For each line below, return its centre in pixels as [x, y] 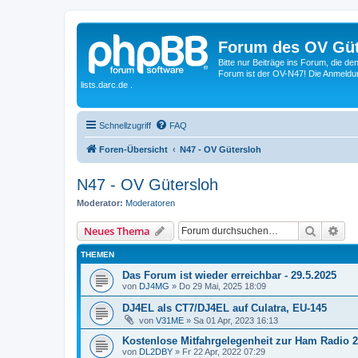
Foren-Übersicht [133, 149]
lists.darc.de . [107, 85]
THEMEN [97, 255]
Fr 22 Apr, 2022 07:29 [224, 352]
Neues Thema [117, 231]
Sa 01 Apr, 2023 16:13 [236, 320]
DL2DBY [156, 352]
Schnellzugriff [125, 125]
